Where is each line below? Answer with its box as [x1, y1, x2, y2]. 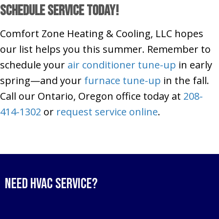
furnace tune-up [84, 74, 161, 88]
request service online [56, 105, 158, 119]
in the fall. [161, 74, 209, 88]
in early [176, 58, 212, 72]
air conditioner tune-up [67, 58, 176, 72]
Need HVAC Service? [5, 175, 98, 193]
